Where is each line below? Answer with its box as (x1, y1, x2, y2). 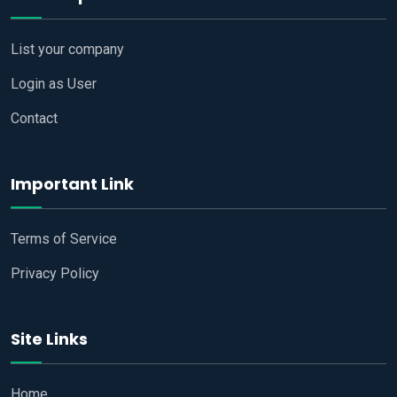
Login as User (11, 75, 97, 93)
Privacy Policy (11, 265, 99, 283)
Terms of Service (11, 230, 117, 248)
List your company (11, 41, 124, 58)
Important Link (11, 173, 134, 196)
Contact (11, 110, 58, 128)
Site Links (11, 328, 88, 351)
